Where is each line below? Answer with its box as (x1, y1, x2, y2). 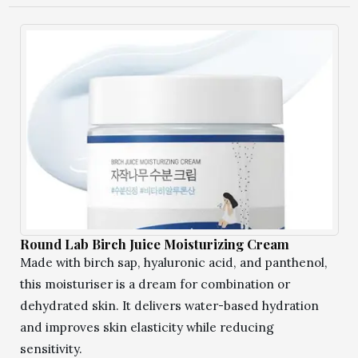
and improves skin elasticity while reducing (19, 320, 274, 336)
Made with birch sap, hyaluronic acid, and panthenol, (19, 255, 328, 271)
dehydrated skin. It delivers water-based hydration (19, 298, 319, 314)
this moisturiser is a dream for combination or (19, 276, 290, 292)
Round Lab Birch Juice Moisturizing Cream (19, 235, 289, 253)
